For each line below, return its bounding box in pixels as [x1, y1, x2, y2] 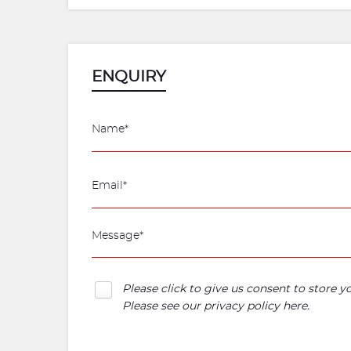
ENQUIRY [92, 69, 166, 85]
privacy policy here [204, 301, 307, 312]
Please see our [122, 301, 204, 312]
